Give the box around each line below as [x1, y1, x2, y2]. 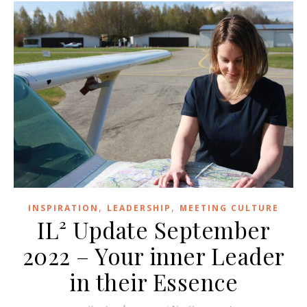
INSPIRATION [28, 202, 99, 214]
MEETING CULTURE [180, 202, 279, 214]
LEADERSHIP [107, 202, 171, 214]
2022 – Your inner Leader [22, 241, 285, 271]
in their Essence [69, 267, 238, 297]
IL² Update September [37, 214, 270, 245]
